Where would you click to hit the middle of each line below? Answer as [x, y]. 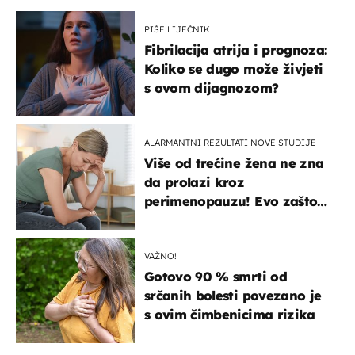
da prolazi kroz [195, 183]
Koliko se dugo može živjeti [234, 69]
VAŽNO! [160, 256]
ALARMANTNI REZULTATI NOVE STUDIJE [230, 143]
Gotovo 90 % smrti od [216, 277]
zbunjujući [178, 240]
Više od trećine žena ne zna [234, 164]
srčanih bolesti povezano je [233, 296]
